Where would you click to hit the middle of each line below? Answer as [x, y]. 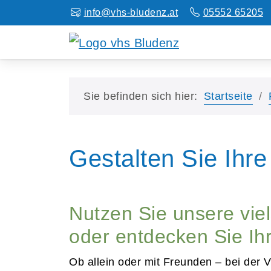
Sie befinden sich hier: [141, 96]
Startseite [228, 96]
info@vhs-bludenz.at [131, 12]
